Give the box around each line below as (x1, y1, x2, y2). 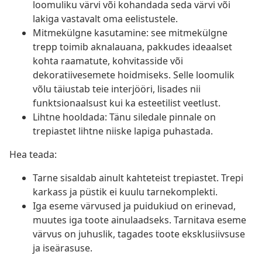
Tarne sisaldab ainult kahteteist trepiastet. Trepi (33, 171, 243, 185)
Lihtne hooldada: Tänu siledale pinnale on (33, 111, 216, 124)
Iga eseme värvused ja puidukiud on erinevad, (33, 199, 236, 213)
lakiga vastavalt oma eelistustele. (33, 12, 178, 26)
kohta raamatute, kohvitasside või (33, 54, 183, 68)
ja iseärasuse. (33, 242, 92, 255)
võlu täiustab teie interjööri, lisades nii (33, 82, 201, 96)
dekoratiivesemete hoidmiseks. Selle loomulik (33, 68, 235, 82)
